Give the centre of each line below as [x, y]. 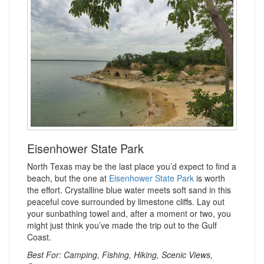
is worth [209, 178]
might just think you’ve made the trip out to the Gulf [122, 225]
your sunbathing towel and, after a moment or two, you [129, 213]
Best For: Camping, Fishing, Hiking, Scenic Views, [120, 255]
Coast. [39, 237]
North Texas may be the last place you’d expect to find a [132, 166]
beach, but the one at [68, 178]
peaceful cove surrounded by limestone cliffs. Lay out [126, 202]
